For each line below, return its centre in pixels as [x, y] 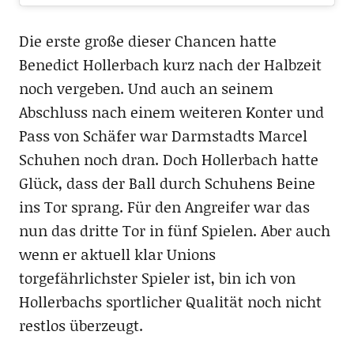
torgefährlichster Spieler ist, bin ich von [157, 277]
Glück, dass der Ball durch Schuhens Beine [167, 183]
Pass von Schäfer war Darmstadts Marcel [163, 135]
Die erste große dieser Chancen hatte [147, 40]
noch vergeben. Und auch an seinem [146, 88]
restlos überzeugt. [81, 325]
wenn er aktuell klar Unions [117, 254]
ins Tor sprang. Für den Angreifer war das [164, 206]
